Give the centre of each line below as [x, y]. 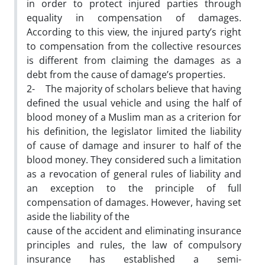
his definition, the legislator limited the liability [134, 131]
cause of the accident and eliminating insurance [134, 230]
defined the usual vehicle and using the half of [134, 103]
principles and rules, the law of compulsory [134, 245]
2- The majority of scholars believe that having [134, 88]
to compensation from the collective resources [134, 46]
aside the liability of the [78, 216]
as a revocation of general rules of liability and [134, 174]
